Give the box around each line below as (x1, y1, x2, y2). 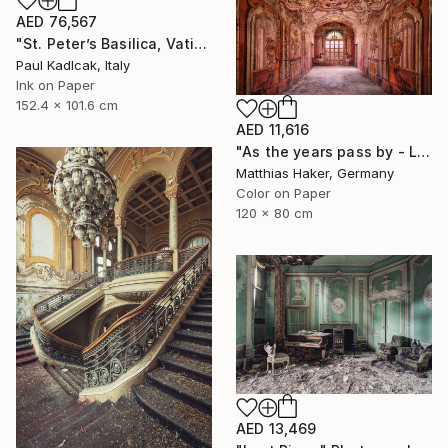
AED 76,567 (16, 12, 98, 30)
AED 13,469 (236, 420, 317, 438)
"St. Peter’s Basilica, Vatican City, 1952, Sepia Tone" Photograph (194, 34, 208, 52)
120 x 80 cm (236, 205, 313, 222)
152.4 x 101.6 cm (16, 96, 118, 113)
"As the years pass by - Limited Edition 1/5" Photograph (417, 143, 431, 161)
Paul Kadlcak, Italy (16, 56, 130, 73)
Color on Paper (236, 185, 331, 202)
